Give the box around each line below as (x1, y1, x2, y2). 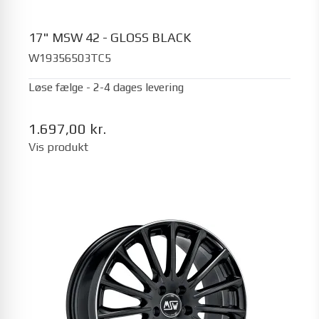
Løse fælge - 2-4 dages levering (28, 80, 184, 94)
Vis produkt (28, 140, 88, 154)
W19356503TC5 (28, 51, 111, 65)
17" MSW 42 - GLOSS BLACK (28, 30, 191, 45)
